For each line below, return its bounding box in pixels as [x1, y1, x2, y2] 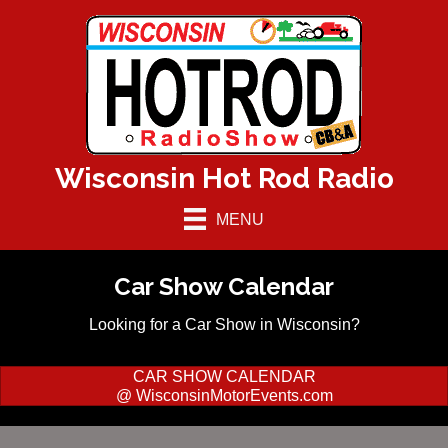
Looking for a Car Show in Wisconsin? [88, 316, 360, 334]
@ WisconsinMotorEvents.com [115, 387, 333, 405]
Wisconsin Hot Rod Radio [54, 162, 394, 195]
